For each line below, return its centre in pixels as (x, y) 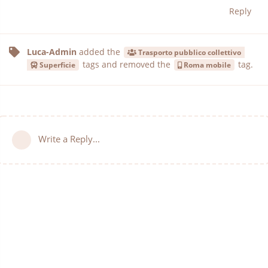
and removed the (136, 65)
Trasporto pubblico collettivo (189, 52)
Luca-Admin (52, 52)
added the (100, 52)
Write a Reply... (69, 139)
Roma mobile (207, 65)
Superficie (57, 65)
